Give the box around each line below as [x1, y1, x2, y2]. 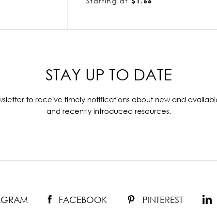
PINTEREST [142, 194, 183, 205]
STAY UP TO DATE [45, 64, 172, 84]
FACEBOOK [59, 194, 107, 205]
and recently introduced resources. [46, 106, 171, 115]
